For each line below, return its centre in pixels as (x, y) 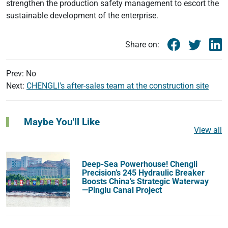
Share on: (142, 44)
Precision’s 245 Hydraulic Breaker (144, 173)
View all (208, 130)
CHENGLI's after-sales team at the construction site (118, 86)
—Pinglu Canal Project (122, 190)
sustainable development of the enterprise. (82, 15)
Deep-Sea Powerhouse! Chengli (140, 164)
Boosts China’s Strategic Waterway (146, 182)
